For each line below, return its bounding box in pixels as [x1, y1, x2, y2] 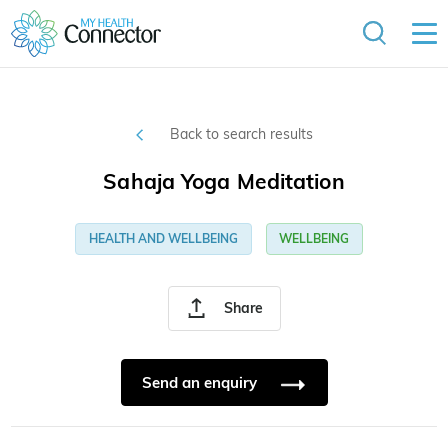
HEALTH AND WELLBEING [88, 231, 238, 247]
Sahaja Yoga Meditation [103, 168, 345, 195]
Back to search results [169, 125, 313, 144]
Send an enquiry [141, 373, 261, 393]
